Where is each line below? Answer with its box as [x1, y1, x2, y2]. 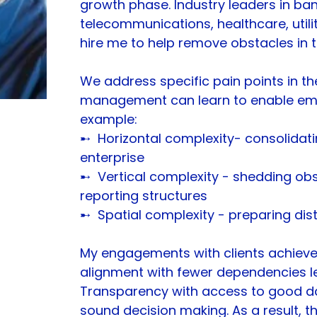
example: [80, 110, 137, 128]
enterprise [80, 149, 144, 166]
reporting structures [80, 187, 207, 204]
